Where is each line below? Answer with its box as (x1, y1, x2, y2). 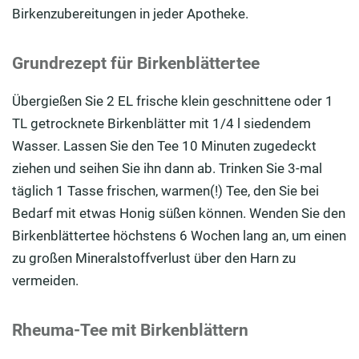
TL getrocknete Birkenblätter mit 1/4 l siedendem (12, 115, 311, 131)
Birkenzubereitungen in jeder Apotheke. (12, 5, 248, 22)
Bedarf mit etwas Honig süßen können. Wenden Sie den (12, 204, 345, 221)
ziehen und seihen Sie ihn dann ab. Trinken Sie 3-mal (12, 159, 322, 176)
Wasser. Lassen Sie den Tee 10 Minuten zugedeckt (12, 137, 317, 154)
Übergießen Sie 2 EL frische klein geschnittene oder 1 (12, 92, 333, 109)
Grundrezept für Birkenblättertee (12, 53, 260, 73)
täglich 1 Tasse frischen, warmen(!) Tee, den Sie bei (12, 182, 319, 199)
